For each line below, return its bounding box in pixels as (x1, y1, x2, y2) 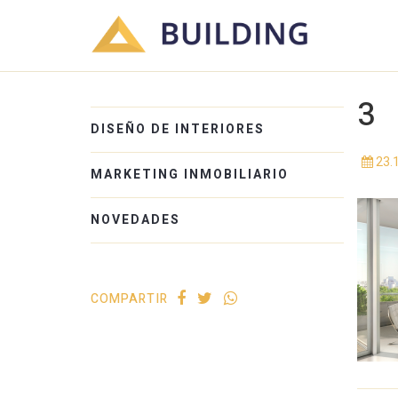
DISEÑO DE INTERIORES (91, 120, 265, 139)
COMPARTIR (91, 290, 168, 308)
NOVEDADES (91, 211, 180, 229)
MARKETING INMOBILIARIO (91, 165, 289, 184)
